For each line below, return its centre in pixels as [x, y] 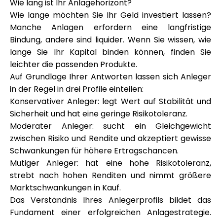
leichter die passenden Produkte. [74, 64]
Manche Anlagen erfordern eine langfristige [110, 27]
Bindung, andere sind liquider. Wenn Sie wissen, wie [110, 40]
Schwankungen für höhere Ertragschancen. [94, 151]
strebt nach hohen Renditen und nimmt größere [110, 175]
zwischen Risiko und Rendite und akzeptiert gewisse [110, 138]
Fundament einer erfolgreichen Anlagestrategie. [110, 212]
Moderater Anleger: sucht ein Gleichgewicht [110, 126]
